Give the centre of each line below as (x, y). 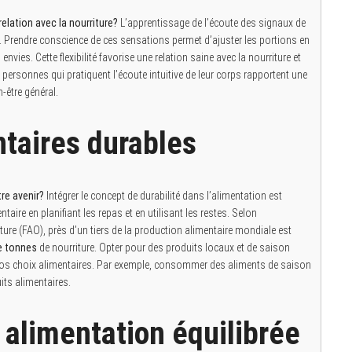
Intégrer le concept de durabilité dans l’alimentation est (163, 196)
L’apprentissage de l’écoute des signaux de (212, 23)
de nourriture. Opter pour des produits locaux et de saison (163, 248)
